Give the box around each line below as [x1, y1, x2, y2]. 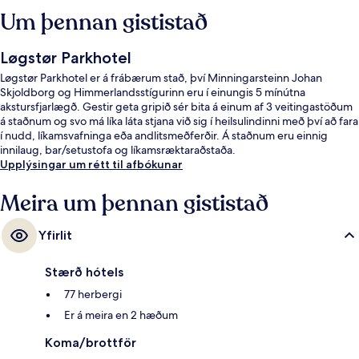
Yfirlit [38, 228, 72, 244]
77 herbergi [64, 287, 122, 302]
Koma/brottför [45, 335, 136, 351]
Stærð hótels [45, 264, 123, 280]
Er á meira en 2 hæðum [64, 308, 178, 323]
